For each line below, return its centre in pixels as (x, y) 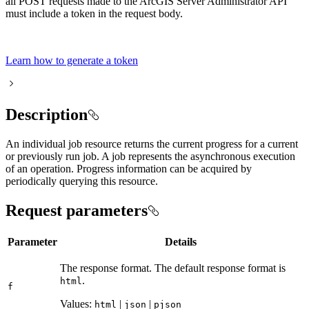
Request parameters (77, 210)
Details (181, 241)
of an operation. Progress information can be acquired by (129, 168)
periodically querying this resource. (82, 181)
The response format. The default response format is (173, 268)
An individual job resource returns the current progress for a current (152, 143)
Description (47, 115)
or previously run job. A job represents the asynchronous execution (150, 156)
